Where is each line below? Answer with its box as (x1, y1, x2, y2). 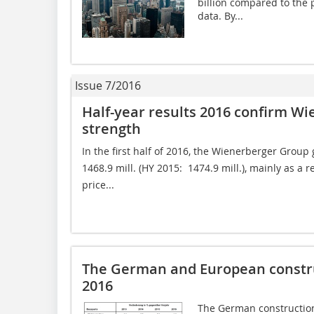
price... (82, 178, 114, 192)
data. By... (197, 9, 243, 23)
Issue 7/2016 (75, 78, 141, 94)
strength (82, 119, 141, 139)
